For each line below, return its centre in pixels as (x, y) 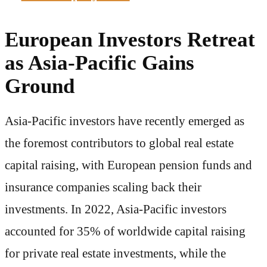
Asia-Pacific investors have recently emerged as (125, 121)
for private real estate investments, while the (115, 253)
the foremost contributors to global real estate (119, 143)
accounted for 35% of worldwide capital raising (125, 231)
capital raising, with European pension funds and (128, 165)
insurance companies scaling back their (103, 187)
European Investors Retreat (130, 39)
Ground (40, 86)
